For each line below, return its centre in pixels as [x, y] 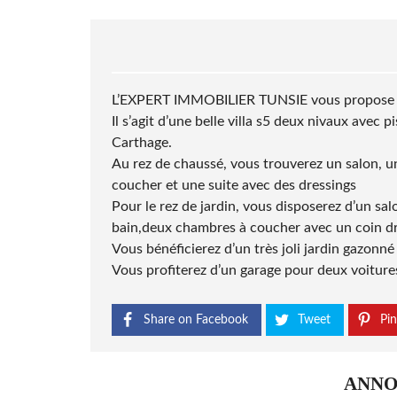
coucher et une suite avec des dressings [234, 186]
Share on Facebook [196, 320]
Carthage [140, 143]
